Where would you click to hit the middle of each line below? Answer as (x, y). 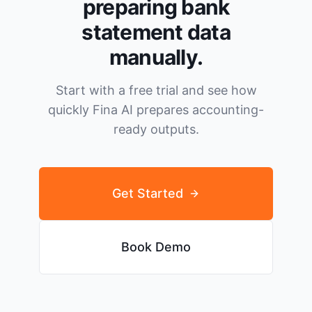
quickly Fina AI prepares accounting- (156, 110)
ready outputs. (156, 130)
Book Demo (156, 247)
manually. (156, 57)
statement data (156, 32)
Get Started (148, 194)
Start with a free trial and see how (156, 91)
